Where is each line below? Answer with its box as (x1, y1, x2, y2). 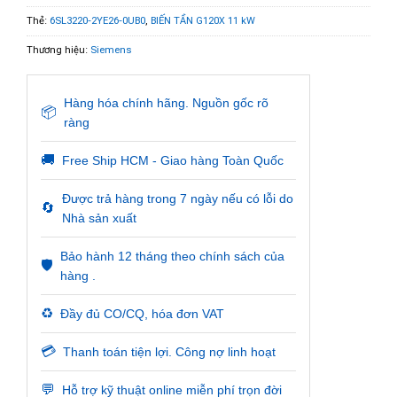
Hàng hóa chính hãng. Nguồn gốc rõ (64, 95, 269, 110)
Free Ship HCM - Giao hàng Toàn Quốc (62, 152, 284, 167)
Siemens (90, 43, 131, 56)
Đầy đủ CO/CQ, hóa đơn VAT (60, 306, 224, 321)
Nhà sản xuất (62, 210, 136, 225)
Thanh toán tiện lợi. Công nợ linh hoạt (63, 344, 276, 359)
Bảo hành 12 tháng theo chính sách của (60, 248, 284, 263)
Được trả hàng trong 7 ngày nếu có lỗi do (62, 191, 293, 206)
